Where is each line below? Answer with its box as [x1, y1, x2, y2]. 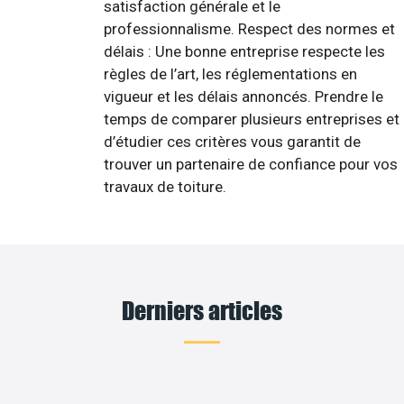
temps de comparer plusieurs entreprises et [104, 110, 399, 129]
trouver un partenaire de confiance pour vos [104, 155, 398, 174]
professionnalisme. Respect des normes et [104, 20, 395, 39]
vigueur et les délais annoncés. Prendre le [104, 87, 383, 106]
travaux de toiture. [104, 178, 226, 197]
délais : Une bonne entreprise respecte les [104, 42, 385, 61]
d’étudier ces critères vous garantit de [104, 133, 361, 151]
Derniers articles [122, 294, 282, 325]
